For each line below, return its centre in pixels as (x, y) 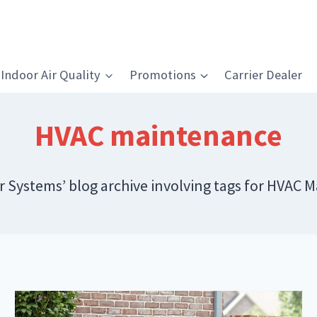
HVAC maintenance (158, 136)
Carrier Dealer (264, 75)
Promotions (162, 75)
